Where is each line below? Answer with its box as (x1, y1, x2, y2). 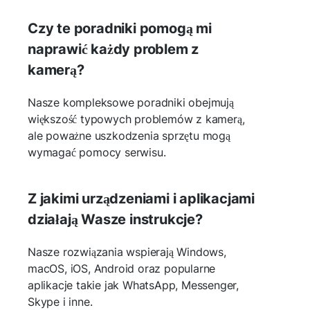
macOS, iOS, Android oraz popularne (28, 261, 216, 275)
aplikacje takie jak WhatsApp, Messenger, (28, 277, 239, 292)
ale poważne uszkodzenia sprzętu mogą (28, 128, 230, 143)
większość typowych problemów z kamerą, (28, 111, 245, 126)
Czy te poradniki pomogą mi (28, 19, 212, 37)
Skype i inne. (28, 294, 93, 309)
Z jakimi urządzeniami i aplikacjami (28, 190, 255, 207)
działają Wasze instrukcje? (28, 210, 203, 228)
